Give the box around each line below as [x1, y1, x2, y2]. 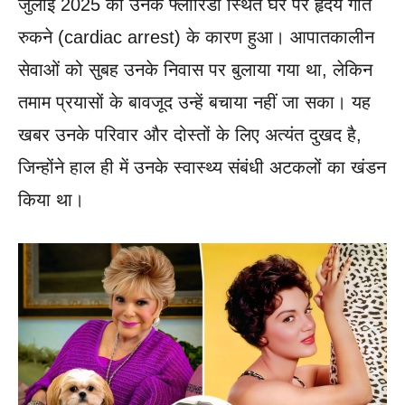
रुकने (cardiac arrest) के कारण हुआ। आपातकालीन [18, 26, 374, 47]
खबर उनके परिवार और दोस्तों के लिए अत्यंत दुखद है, [18, 124, 362, 145]
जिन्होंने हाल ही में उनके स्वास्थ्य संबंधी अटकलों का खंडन [18, 156, 386, 177]
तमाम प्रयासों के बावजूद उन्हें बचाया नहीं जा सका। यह [18, 91, 371, 112]
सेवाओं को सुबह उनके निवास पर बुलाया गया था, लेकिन [18, 59, 372, 80]
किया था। [18, 189, 84, 210]
